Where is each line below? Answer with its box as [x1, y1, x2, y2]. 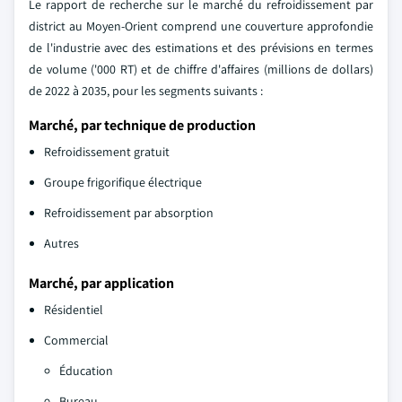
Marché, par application [29, 273, 174, 293]
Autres [44, 234, 79, 251]
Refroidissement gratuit [44, 143, 170, 160]
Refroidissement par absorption [44, 204, 214, 221]
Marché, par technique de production [29, 115, 256, 135]
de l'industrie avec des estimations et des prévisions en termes [29, 39, 373, 56]
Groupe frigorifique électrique [44, 173, 202, 190]
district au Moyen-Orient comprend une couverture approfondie [29, 17, 373, 34]
